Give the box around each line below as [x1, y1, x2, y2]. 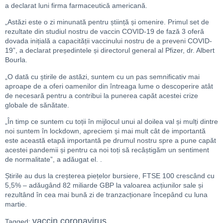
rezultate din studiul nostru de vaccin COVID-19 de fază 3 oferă [5, 27, 204, 36]
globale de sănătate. [5, 101, 69, 109]
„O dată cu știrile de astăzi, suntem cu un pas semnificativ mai [5, 72, 200, 81]
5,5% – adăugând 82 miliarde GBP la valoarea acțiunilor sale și [5, 181, 203, 190]
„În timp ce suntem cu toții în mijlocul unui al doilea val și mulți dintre [5, 117, 218, 126]
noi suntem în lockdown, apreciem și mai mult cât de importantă [5, 127, 206, 135]
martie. [5, 200, 27, 209]
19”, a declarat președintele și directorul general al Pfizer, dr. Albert [5, 46, 215, 55]
